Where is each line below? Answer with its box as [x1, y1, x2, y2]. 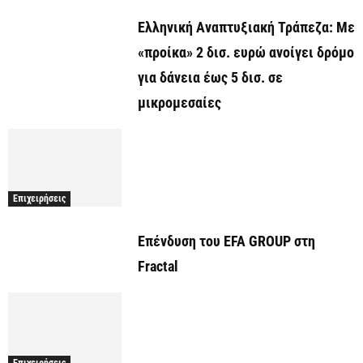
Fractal [138, 258, 178, 275]
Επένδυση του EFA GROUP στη [138, 233, 315, 250]
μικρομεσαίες [138, 94, 221, 112]
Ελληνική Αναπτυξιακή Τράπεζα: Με [138, 19, 355, 36]
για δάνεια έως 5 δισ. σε [138, 69, 283, 87]
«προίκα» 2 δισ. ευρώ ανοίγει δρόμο [138, 44, 354, 62]
